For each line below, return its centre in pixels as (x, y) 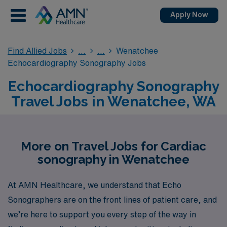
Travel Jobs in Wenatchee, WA (113, 102)
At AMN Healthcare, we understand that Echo (94, 185)
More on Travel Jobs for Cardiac (113, 146)
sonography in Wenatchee (113, 159)
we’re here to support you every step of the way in (102, 214)
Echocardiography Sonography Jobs (77, 63)
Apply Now (189, 15)
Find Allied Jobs (37, 51)
